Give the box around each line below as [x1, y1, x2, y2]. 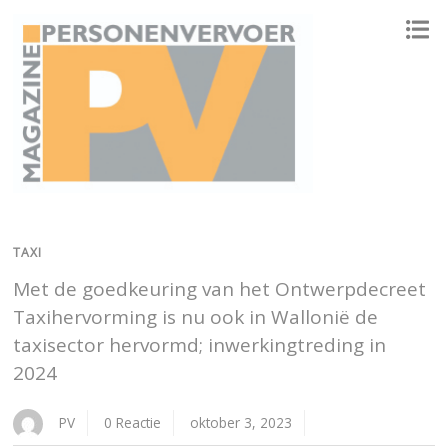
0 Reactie [104, 413, 162, 433]
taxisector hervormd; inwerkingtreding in [13, 332, 387, 359]
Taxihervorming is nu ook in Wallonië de [13, 304, 379, 331]
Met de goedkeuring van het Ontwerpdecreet [13, 276, 427, 303]
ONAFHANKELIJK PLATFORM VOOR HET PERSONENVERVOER [14, 198, 259, 215]
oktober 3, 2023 [190, 413, 293, 433]
